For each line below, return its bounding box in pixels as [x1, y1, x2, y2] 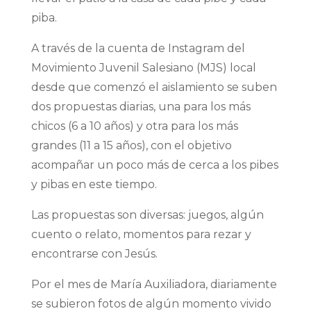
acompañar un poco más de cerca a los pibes [31, 158, 278, 171]
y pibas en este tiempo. [31, 177, 157, 191]
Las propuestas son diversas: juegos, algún [31, 208, 264, 221]
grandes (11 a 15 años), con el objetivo [31, 138, 232, 152]
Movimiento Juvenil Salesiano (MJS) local [31, 60, 256, 74]
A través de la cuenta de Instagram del [31, 41, 245, 55]
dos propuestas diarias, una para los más [31, 99, 251, 113]
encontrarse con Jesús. [31, 246, 158, 260]
